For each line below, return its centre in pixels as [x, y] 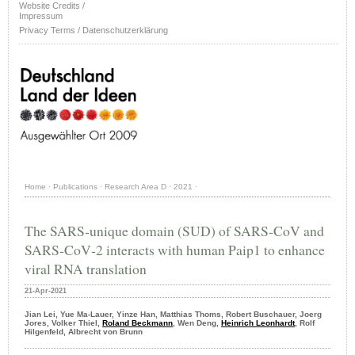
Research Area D [136, 187]
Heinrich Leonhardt [258, 323]
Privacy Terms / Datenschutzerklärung [94, 30]
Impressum [41, 16]
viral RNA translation [86, 269]
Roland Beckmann [137, 323]
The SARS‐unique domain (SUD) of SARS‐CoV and [174, 231]
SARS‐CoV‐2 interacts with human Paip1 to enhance [175, 250]
